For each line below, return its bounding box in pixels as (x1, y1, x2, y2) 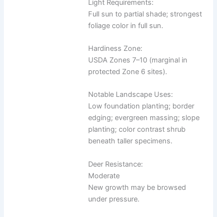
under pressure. (88, 194, 140, 203)
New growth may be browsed (88, 183, 186, 192)
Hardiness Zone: (88, 44, 143, 53)
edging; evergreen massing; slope (88, 113, 200, 123)
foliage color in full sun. (88, 21, 164, 30)
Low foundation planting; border (88, 102, 195, 111)
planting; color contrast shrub (88, 125, 186, 134)
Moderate (88, 171, 120, 180)
